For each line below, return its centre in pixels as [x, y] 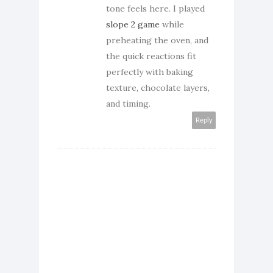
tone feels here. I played [155, 8]
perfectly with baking [150, 72]
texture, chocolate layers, [158, 87]
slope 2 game [133, 24]
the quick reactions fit [151, 56]
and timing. [128, 103]
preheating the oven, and [157, 40]
